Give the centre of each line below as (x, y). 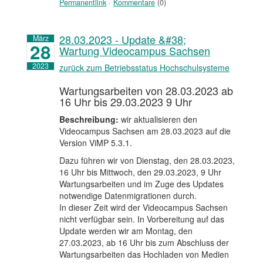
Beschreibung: (89, 119)
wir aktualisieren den (158, 119)
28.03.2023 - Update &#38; (123, 39)
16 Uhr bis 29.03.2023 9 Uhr (126, 101)
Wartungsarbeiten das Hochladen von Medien (144, 254)
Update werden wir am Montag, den (126, 230)
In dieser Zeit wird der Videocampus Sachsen (144, 207)
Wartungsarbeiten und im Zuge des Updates (141, 183)
